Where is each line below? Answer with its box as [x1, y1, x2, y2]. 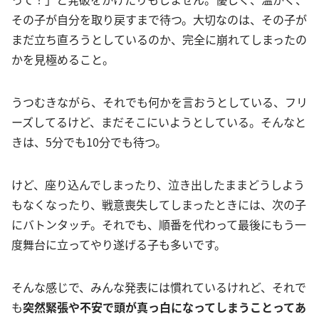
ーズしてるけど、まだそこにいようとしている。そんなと [11, 113, 306, 131]
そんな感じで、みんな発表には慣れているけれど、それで [11, 278, 306, 296]
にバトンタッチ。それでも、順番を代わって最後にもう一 [11, 216, 306, 234]
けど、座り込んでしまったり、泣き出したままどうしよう [11, 176, 305, 194]
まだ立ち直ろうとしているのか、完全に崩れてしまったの [11, 31, 307, 48]
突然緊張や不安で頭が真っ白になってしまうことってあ [23, 298, 306, 316]
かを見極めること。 [11, 51, 114, 68]
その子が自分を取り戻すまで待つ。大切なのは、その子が [11, 11, 307, 28]
